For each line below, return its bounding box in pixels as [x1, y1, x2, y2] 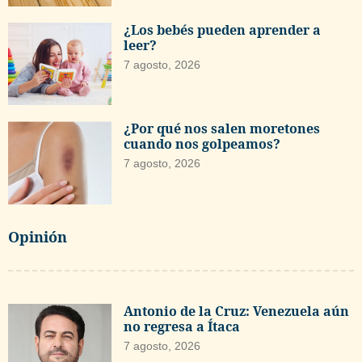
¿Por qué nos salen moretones [124, 120, 321, 138]
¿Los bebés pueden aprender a [124, 20, 322, 39]
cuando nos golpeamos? [124, 135, 281, 154]
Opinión [8, 227, 67, 247]
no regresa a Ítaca [124, 318, 241, 336]
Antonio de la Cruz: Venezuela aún [124, 302, 350, 321]
